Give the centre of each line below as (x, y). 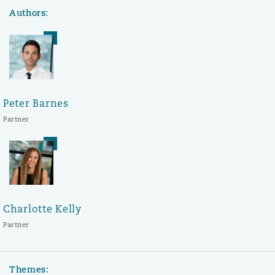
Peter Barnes (36, 103)
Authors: (29, 13)
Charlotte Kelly (42, 209)
